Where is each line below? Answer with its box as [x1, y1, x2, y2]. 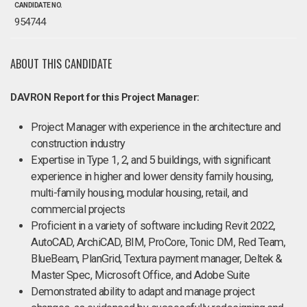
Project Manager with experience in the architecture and [31, 121, 281, 134]
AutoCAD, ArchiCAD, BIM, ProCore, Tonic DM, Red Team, [31, 236, 285, 249]
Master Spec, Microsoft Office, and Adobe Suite [31, 269, 249, 282]
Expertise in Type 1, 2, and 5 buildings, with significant [31, 153, 271, 167]
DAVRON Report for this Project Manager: [10, 91, 199, 103]
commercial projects [31, 203, 125, 216]
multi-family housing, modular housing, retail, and [31, 186, 247, 199]
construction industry [31, 137, 125, 150]
